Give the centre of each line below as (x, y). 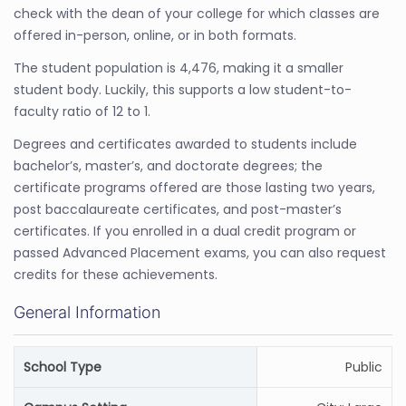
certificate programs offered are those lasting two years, (194, 188)
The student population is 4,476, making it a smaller (179, 68)
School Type (63, 367)
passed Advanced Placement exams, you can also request (200, 253)
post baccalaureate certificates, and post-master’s (178, 209)
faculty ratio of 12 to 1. (82, 111)
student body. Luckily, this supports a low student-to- (183, 90)
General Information (87, 312)
